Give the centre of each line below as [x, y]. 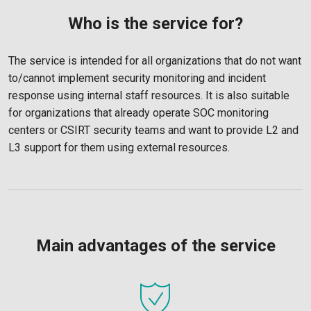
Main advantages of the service [155, 246]
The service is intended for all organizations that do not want [155, 61]
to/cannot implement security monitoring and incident [137, 78]
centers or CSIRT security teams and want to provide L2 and [153, 130]
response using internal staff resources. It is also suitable [149, 95]
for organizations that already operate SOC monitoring [138, 113]
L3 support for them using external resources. [119, 148]
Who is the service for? [155, 24]
